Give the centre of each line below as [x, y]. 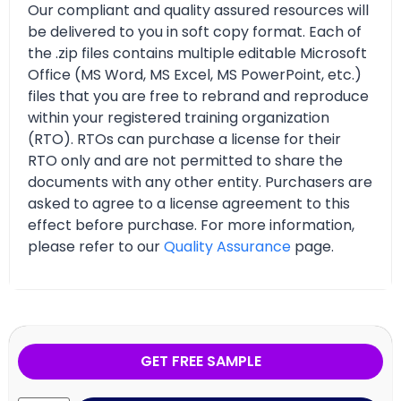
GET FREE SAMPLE [200, 361]
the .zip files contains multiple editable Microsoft [197, 54]
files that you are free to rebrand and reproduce [198, 97]
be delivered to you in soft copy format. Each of [195, 32]
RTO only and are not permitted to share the [185, 161]
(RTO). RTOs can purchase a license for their [184, 140]
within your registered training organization [179, 118]
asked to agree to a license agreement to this [189, 204]
